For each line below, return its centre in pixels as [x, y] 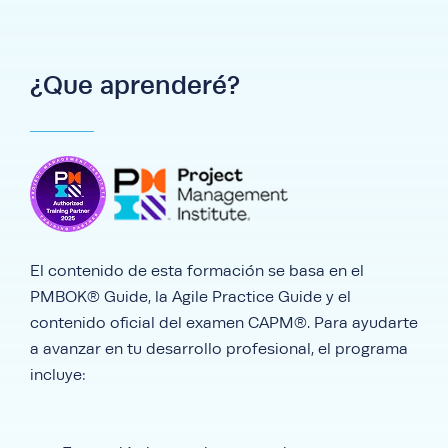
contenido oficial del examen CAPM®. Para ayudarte [224, 323]
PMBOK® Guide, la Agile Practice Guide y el [190, 297]
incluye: [58, 375]
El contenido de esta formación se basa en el [197, 271]
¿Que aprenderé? [135, 85]
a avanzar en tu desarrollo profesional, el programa [219, 349]
